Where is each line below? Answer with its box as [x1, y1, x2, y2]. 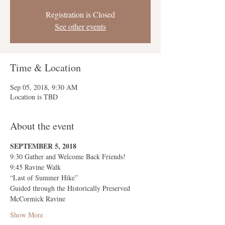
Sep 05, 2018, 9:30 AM [10, 82, 77, 92]
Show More [10, 210, 43, 219]
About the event [10, 119, 74, 133]
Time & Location [10, 61, 81, 74]
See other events [55, 21, 106, 32]
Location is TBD [10, 92, 58, 101]
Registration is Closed [46, 9, 115, 20]
